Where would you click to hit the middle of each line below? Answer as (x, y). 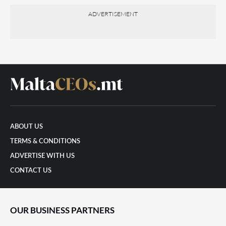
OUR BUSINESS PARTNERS (62, 210)
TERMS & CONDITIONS (45, 142)
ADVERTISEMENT (113, 14)
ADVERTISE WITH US (42, 156)
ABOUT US (26, 127)
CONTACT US (31, 171)
